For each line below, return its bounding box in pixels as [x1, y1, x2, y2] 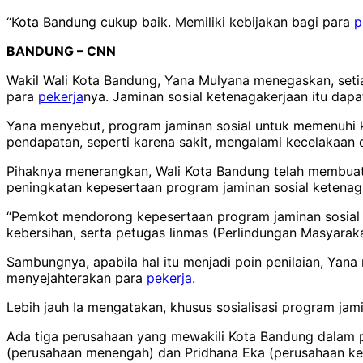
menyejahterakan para [6, 269, 147, 286]
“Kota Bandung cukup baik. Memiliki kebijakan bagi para [6, 13, 354, 30]
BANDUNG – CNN [6, 42, 116, 59]
